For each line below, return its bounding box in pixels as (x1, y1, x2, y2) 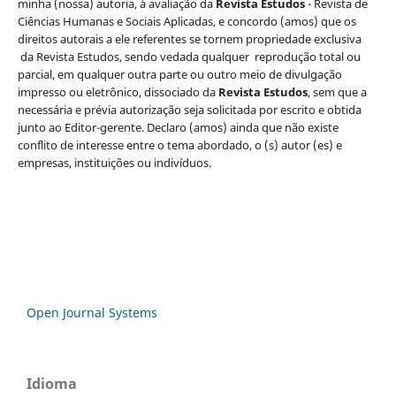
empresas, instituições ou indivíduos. (17, 155, 211, 171)
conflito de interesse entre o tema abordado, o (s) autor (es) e (17, 137, 342, 154)
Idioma (27, 374, 77, 394)
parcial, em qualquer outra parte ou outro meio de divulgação (17, 66, 342, 83)
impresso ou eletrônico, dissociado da (17, 84, 218, 101)
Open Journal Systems (27, 304, 157, 322)
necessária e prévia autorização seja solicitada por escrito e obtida (17, 102, 362, 118)
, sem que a (307, 84, 367, 101)
